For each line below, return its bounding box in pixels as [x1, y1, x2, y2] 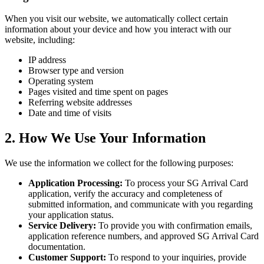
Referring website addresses [28, 97, 132, 108]
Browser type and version [28, 65, 124, 76]
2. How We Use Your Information [5, 130, 206, 146]
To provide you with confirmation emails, [96, 220, 252, 231]
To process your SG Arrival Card [123, 178, 248, 189]
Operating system [28, 76, 93, 87]
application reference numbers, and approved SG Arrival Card [28, 231, 259, 242]
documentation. [28, 242, 85, 252]
